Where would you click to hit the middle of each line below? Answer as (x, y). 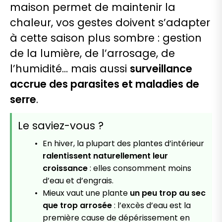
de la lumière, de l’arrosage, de (92, 54)
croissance (65, 168)
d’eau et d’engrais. (78, 181)
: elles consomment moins (139, 168)
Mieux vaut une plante (86, 193)
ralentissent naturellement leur (105, 156)
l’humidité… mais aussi (70, 69)
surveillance (161, 69)
